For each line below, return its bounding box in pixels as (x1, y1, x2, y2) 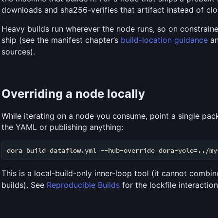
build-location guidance (121, 35, 208, 45)
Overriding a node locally (1, 87, 145, 101)
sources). (1, 47, 35, 57)
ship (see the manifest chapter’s (1, 35, 121, 45)
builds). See (1, 180, 47, 190)
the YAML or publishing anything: (1, 122, 123, 132)
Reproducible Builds (47, 180, 120, 190)
